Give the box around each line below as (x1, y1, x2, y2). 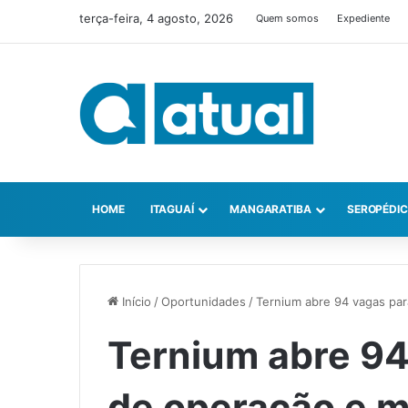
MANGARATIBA (229, 202, 311, 217)
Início (118, 294, 151, 310)
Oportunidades (161, 294, 246, 310)
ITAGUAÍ (149, 202, 194, 217)
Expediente (337, 12, 390, 25)
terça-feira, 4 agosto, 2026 (79, 11, 233, 25)
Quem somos (256, 12, 319, 25)
